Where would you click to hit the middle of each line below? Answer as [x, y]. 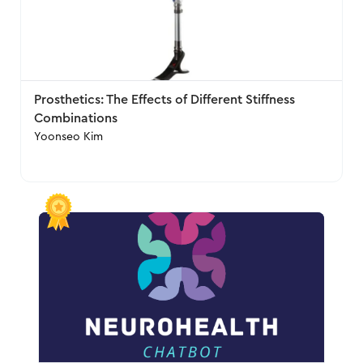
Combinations [76, 118]
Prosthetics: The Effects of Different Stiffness [165, 100]
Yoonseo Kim [69, 137]
